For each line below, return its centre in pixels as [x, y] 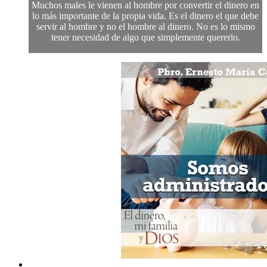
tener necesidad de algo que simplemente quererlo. [145, 38]
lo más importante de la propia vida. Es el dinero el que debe [145, 16]
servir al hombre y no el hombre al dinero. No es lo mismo [145, 27]
